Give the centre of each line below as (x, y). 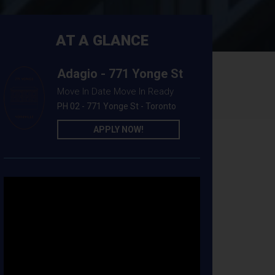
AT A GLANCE (102, 41)
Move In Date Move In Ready (115, 92)
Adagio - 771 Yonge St (120, 74)
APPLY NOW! (118, 130)
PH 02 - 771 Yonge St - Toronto (117, 107)
